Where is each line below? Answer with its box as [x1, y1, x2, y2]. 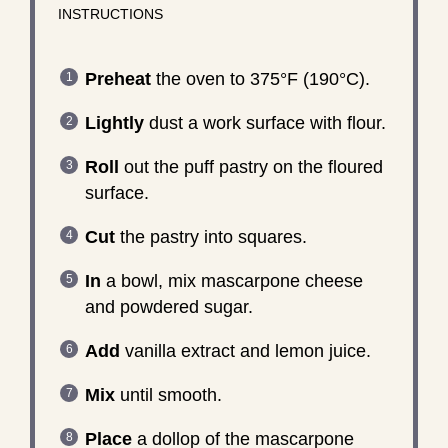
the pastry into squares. [114, 226, 307, 247]
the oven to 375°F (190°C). [150, 68, 370, 89]
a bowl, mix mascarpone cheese [100, 270, 363, 291]
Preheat [84, 68, 151, 89]
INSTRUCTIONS [57, 6, 163, 22]
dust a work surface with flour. [143, 112, 386, 133]
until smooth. [114, 384, 222, 405]
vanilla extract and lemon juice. [119, 340, 371, 361]
